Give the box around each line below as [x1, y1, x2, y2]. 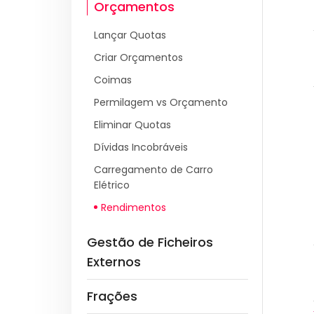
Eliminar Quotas [94, 118, 171, 132]
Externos [87, 253, 141, 271]
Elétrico [94, 178, 130, 192]
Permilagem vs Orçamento [94, 95, 228, 109]
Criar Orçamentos [94, 50, 183, 64]
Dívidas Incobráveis [94, 140, 188, 154]
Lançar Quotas [94, 28, 166, 42]
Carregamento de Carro [94, 163, 213, 177]
